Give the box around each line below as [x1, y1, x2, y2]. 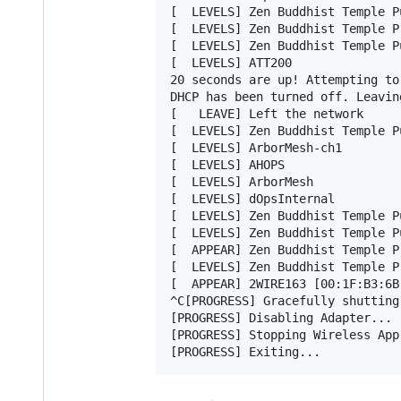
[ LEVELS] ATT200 [170, 55, 292, 70]
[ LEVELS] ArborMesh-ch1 [170, 140, 342, 155]
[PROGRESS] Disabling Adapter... [170, 310, 392, 325]
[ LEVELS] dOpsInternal [170, 191, 335, 206]
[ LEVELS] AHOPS [170, 157, 285, 172]
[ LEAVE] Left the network [170, 106, 363, 121]
